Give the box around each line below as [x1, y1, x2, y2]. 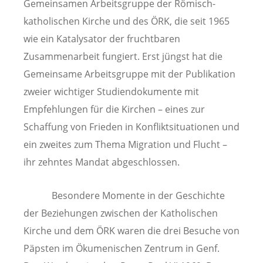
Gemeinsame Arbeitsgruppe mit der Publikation [23, 68, 235, 81]
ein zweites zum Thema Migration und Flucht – [23, 138, 227, 151]
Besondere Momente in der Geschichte [23, 189, 225, 203]
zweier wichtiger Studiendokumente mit [23, 85, 199, 99]
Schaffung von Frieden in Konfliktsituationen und [23, 120, 240, 134]
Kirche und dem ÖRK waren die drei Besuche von [23, 224, 240, 238]
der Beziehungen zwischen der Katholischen [23, 207, 218, 220]
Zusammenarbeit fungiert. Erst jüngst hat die [23, 50, 222, 63]
